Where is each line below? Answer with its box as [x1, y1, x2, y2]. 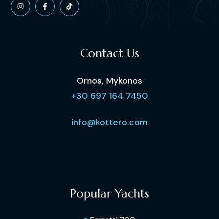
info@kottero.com [71, 116, 148, 128]
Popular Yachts [70, 186, 149, 201]
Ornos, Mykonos [77, 75, 142, 87]
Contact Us [80, 46, 139, 61]
